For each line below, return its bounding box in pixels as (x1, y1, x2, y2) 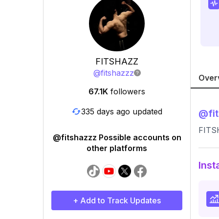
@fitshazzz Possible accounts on (52, 132, 181, 142)
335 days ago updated (81, 106, 162, 116)
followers (110, 87, 145, 96)
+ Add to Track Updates (73, 196, 161, 205)
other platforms (87, 143, 147, 153)
